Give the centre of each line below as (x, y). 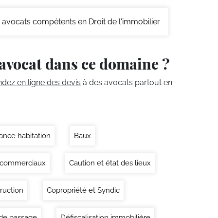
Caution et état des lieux (110, 163)
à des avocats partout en (127, 82)
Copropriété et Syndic (83, 190)
